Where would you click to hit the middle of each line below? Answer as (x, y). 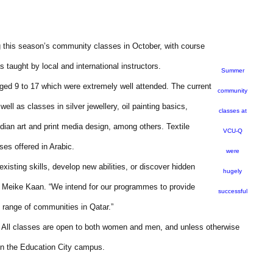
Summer (232, 70)
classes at (232, 111)
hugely (232, 171)
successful (232, 191)
